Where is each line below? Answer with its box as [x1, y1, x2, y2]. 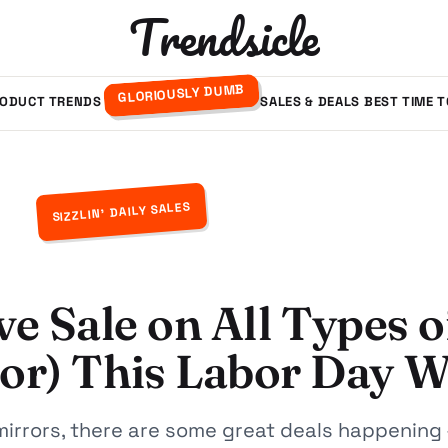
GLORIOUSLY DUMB [117, 80, 245, 107]
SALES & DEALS [260, 93, 360, 110]
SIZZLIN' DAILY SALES [51, 198, 193, 226]
